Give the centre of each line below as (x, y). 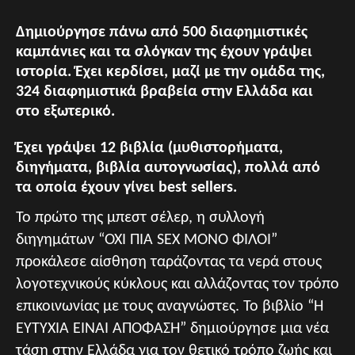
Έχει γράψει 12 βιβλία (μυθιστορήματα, (149, 148)
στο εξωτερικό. (65, 112)
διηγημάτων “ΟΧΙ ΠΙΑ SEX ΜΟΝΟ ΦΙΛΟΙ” (147, 240)
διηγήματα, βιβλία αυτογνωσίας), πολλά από (168, 168)
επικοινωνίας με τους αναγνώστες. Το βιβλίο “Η (170, 307)
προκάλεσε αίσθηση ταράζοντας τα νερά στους (169, 262)
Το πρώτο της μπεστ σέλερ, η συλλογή (140, 218)
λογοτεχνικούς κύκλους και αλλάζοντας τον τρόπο (177, 284)
